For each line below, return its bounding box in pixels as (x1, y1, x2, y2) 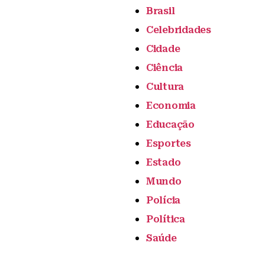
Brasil (146, 5, 175, 17)
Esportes (146, 138, 191, 149)
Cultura (146, 81, 185, 92)
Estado (146, 157, 181, 168)
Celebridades (146, 24, 211, 35)
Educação (146, 119, 195, 130)
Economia (146, 100, 196, 111)
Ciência (146, 62, 183, 73)
